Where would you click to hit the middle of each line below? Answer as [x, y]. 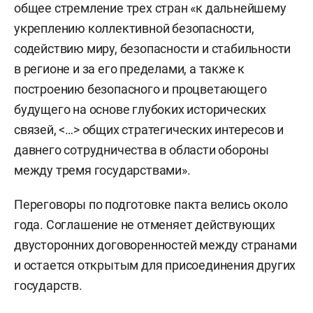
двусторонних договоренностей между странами [155, 245]
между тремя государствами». [102, 170]
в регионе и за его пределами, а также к [130, 68]
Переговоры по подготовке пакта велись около [151, 204]
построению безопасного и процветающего [140, 89]
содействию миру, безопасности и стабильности [153, 48]
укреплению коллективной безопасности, [134, 28]
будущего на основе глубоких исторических [140, 109]
